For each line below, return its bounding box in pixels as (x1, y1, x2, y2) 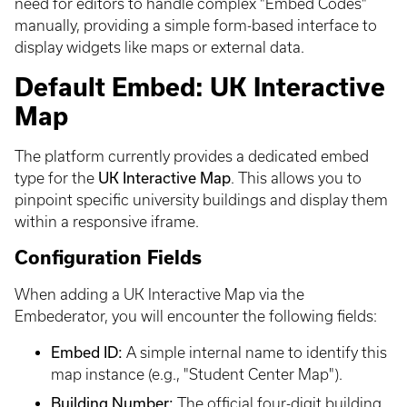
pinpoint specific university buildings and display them (15, 192, 388, 208)
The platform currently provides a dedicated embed (15, 148, 369, 164)
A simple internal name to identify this (123, 344, 387, 361)
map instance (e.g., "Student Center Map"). (51, 366, 342, 382)
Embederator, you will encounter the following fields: (15, 308, 377, 324)
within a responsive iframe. (15, 213, 199, 230)
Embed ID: (51, 344, 123, 361)
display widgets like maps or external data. (15, 39, 304, 55)
